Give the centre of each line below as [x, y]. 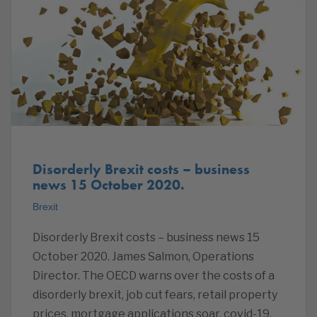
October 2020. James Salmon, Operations [143, 257]
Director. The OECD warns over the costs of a [154, 276]
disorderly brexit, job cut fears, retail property [155, 295]
